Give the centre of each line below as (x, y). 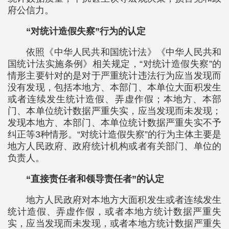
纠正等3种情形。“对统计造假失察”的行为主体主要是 (114, 135)
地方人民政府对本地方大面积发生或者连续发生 (124, 200)
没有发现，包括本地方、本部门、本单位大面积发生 (114, 88)
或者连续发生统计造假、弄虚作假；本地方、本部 (114, 99)
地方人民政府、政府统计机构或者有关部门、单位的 (114, 146)
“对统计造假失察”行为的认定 (86, 31)
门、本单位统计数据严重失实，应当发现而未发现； (114, 111)
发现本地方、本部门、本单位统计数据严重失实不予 (114, 123)
